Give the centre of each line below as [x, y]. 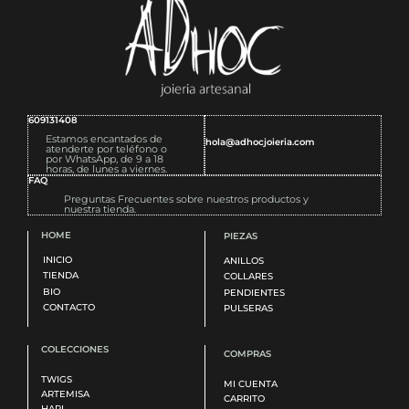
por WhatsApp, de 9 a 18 [105, 158]
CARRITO [244, 399]
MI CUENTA [251, 384]
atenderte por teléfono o [107, 148]
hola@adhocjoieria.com [260, 142]
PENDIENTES [254, 292]
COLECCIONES [75, 350]
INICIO [58, 259]
